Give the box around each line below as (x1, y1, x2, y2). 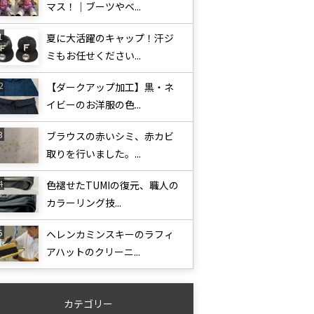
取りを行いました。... (46, 146, 141, 161)
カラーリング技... (46, 196, 121, 210)
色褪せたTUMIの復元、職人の (46, 178, 179, 192)
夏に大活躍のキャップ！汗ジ (46, 31, 174, 45)
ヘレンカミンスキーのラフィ (46, 227, 174, 241)
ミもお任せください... (46, 48, 141, 62)
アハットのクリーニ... (46, 245, 140, 259)
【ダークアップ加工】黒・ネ (46, 80, 174, 94)
